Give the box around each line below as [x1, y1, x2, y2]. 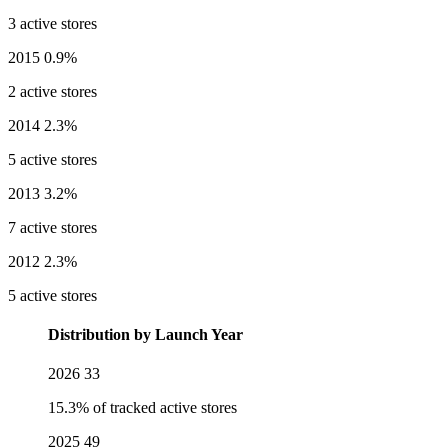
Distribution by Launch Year [48, 326, 243, 344]
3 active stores [8, 14, 97, 32]
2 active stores [8, 82, 97, 100]
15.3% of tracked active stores [48, 399, 237, 417]
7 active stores [8, 218, 97, 236]
